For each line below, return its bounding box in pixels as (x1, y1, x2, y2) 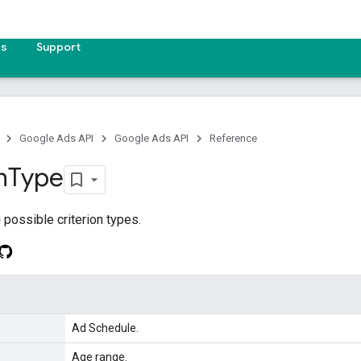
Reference (210, 132, 257, 144)
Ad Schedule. (72, 321, 139, 334)
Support (36, 39, 81, 54)
